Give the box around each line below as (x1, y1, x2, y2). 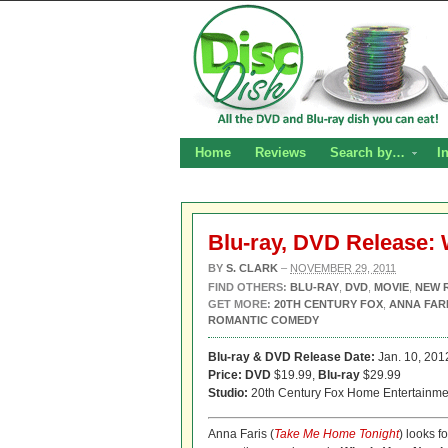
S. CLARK (226, 262, 278, 274)
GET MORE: (208, 298, 271, 310)
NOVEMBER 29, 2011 (290, 262, 396, 274)
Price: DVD (208, 368, 271, 382)
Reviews (255, 145, 306, 160)
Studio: (208, 386, 248, 400)
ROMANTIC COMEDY (208, 314, 319, 326)
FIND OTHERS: (208, 281, 290, 293)
